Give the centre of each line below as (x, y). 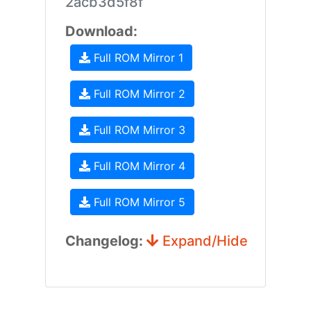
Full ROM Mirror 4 (137, 166)
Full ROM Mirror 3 (137, 130)
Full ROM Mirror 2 (137, 94)
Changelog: (106, 241)
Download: (101, 31)
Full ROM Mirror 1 (136, 58)
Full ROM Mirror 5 (137, 202)
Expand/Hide (203, 241)
